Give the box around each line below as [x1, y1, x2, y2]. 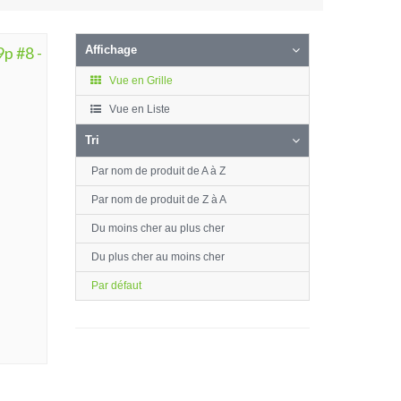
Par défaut [90, 279, 141, 292]
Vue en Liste [106, 103, 170, 115]
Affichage [84, 43, 137, 56]
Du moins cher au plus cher [90, 222, 225, 235]
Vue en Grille [106, 74, 173, 87]
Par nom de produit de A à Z [90, 165, 226, 177]
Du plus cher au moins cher [90, 251, 225, 263]
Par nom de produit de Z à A [90, 193, 226, 206]
